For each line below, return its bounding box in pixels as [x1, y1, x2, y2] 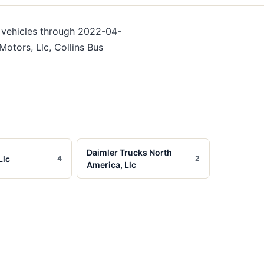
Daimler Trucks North [87, 147, 173, 157]
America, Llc [87, 160, 137, 170]
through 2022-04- [40, 25, 121, 37]
